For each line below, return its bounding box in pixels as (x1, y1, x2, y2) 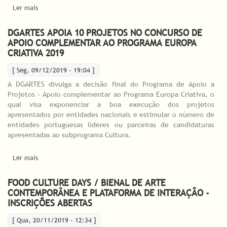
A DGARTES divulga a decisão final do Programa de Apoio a (8, 80, 214, 89)
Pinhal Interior (38, 13, 81, 22)
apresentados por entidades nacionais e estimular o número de (8, 110, 214, 119)
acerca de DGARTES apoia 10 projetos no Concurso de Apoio (38, 153, 215, 162)
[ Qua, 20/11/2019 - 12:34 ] (12, 215, 96, 224)
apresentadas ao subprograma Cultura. (8, 130, 131, 139)
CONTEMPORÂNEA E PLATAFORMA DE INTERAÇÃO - (8, 187, 209, 199)
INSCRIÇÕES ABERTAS (8, 197, 92, 209)
